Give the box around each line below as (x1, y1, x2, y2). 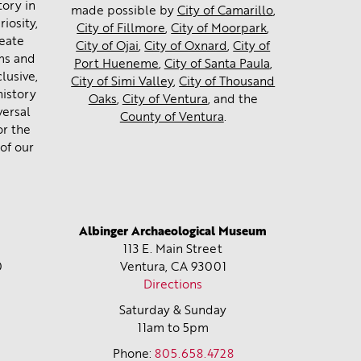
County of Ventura (119, 112, 224, 124)
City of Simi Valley (71, 77, 174, 89)
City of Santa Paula (164, 59, 270, 71)
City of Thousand (179, 77, 276, 89)
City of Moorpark (171, 23, 268, 35)
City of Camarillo (176, 6, 273, 18)
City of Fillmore (77, 23, 166, 35)
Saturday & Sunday (119, 305, 227, 317)
